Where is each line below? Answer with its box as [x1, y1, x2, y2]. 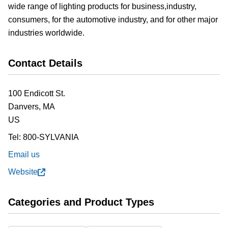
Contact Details [8, 58, 82, 69]
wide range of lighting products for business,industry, [8, 2, 196, 11]
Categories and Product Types [8, 196, 154, 208]
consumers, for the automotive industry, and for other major [8, 15, 218, 24]
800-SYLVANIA [23, 133, 79, 141]
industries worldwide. [8, 28, 84, 37]
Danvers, [8, 102, 43, 111]
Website [8, 167, 38, 176]
